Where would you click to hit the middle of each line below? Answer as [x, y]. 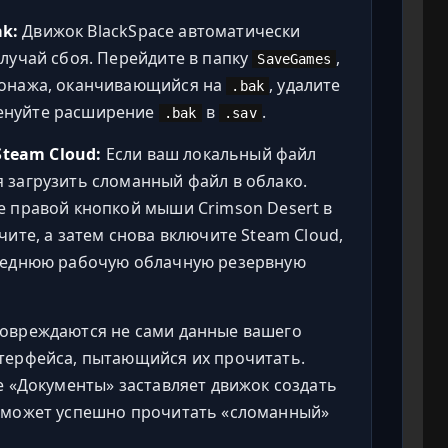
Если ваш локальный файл [209, 153]
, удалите [305, 84]
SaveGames [294, 58]
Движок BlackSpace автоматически [159, 30]
